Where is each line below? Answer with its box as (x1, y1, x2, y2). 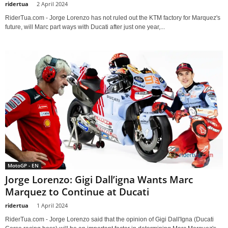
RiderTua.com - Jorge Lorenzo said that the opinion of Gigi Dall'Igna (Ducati (5, 216, 214, 223)
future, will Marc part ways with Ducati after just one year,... (5, 23, 165, 31)
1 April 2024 (37, 202, 68, 210)
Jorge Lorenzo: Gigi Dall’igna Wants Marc (5, 173, 193, 187)
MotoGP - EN (8, 162, 39, 169)
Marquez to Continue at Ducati (5, 185, 149, 199)
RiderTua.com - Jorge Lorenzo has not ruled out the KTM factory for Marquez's (5, 14, 220, 22)
